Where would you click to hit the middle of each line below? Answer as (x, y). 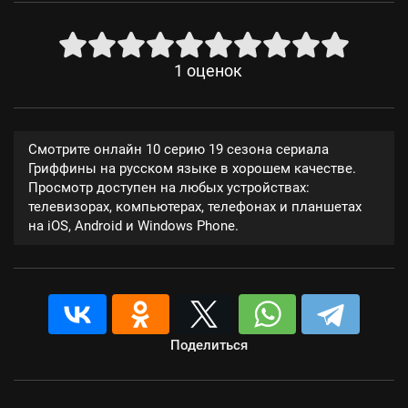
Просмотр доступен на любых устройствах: (169, 188)
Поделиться (209, 345)
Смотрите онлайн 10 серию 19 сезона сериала (178, 149)
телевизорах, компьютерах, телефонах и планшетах (195, 207)
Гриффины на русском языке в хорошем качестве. (192, 168)
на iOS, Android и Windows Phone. (133, 226)
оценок (214, 71)
